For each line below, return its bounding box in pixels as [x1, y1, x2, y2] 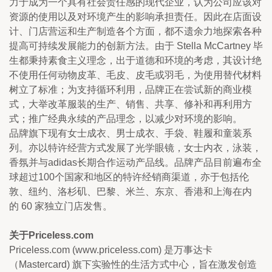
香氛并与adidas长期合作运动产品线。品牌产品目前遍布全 [9, 157, 262, 168]
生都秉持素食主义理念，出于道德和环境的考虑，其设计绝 [9, 55, 262, 66]
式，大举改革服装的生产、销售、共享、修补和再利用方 [9, 98, 252, 109]
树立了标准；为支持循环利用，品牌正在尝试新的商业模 [9, 84, 252, 95]
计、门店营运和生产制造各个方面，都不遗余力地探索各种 [9, 25, 262, 36]
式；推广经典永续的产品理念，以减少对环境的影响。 [9, 113, 242, 124]
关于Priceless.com [9, 229, 93, 240]
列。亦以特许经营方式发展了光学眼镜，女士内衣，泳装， [9, 142, 262, 153]
